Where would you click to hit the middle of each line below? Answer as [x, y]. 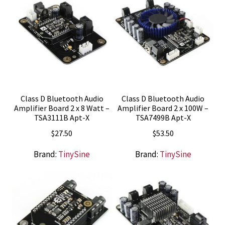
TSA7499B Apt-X [163, 118]
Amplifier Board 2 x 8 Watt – [62, 108]
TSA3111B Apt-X [62, 118]
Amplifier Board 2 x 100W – [163, 108]
